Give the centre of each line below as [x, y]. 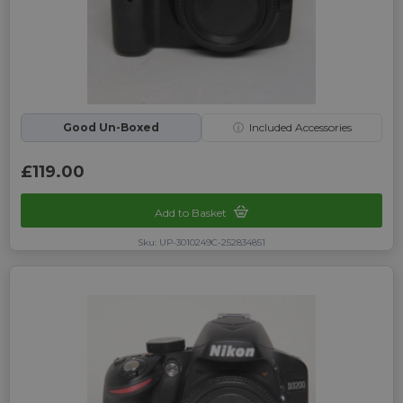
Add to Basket [192, 213]
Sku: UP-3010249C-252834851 [201, 243]
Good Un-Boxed [111, 127]
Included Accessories [300, 127]
